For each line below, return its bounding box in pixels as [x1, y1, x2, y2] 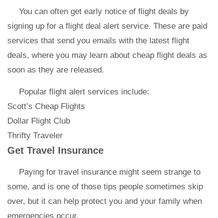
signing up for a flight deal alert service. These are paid [7, 21, 207, 31]
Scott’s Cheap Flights [7, 102, 85, 111]
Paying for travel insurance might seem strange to [19, 167, 200, 177]
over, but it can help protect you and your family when [7, 197, 202, 206]
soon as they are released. [7, 65, 104, 74]
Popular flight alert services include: [19, 87, 152, 96]
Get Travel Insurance [7, 145, 104, 156]
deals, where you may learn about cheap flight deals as [7, 51, 207, 60]
